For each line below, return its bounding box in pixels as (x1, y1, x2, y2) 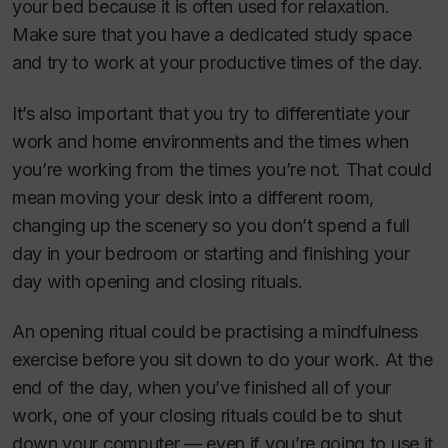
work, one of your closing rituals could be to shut (12, 405, 402, 427)
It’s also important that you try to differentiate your (12, 102, 410, 124)
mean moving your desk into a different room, (12, 186, 375, 208)
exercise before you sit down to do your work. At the (12, 349, 433, 371)
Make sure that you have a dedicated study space (12, 24, 412, 46)
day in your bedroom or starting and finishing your (12, 242, 410, 264)
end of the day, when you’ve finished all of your (12, 377, 391, 399)
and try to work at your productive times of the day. (12, 52, 423, 74)
